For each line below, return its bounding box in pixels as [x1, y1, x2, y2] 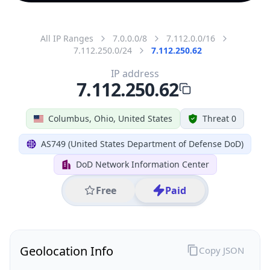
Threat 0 [202, 112, 236, 124]
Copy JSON [198, 243, 244, 256]
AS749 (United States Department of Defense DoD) [41, 137, 243, 149]
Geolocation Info [20, 242, 113, 259]
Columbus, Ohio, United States [48, 112, 172, 124]
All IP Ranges [40, 32, 93, 44]
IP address [111, 66, 159, 80]
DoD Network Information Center [75, 158, 209, 170]
